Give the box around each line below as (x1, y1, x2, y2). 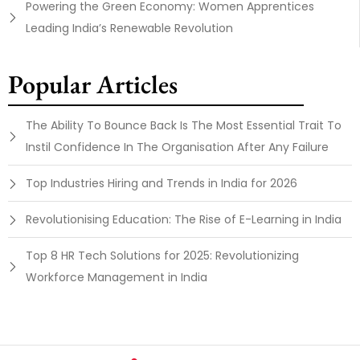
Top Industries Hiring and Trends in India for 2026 (26, 175, 297, 192)
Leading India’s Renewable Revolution (26, 20, 233, 37)
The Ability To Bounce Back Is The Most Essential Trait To (26, 117, 342, 134)
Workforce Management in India (26, 269, 207, 286)
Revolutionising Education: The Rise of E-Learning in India (26, 211, 342, 228)
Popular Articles (8, 67, 178, 102)
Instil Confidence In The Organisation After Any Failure (26, 139, 329, 156)
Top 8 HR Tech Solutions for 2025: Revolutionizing (26, 247, 299, 264)
